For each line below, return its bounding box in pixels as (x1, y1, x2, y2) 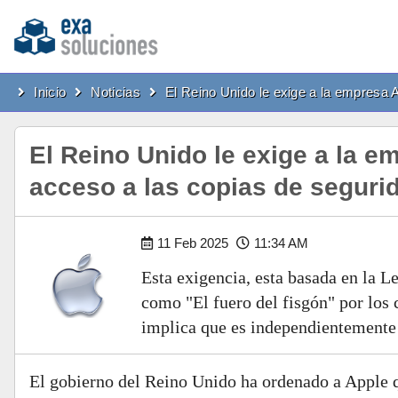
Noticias (91, 84, 140, 99)
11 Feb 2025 (157, 235, 232, 251)
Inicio (34, 84, 67, 99)
